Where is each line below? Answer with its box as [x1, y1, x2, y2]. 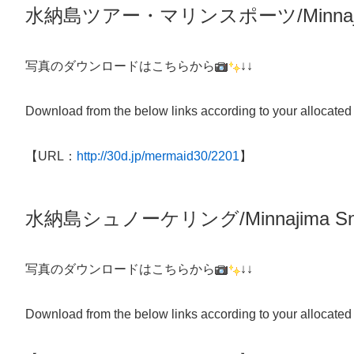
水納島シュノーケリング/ [25, 207, 245, 229]
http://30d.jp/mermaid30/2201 [77, 149, 239, 163]
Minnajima [245, 207, 335, 229]
